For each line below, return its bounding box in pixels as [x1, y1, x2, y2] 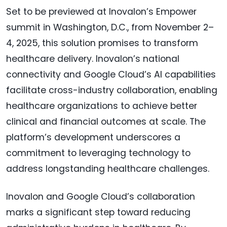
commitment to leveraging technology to [6, 146, 191, 159]
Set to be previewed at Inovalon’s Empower [6, 5, 197, 18]
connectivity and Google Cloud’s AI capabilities [6, 68, 216, 81]
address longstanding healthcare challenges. [6, 162, 209, 175]
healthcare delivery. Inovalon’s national [6, 52, 179, 65]
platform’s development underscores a [6, 131, 180, 143]
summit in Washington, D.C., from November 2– [6, 21, 214, 33]
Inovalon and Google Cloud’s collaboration [6, 190, 195, 203]
